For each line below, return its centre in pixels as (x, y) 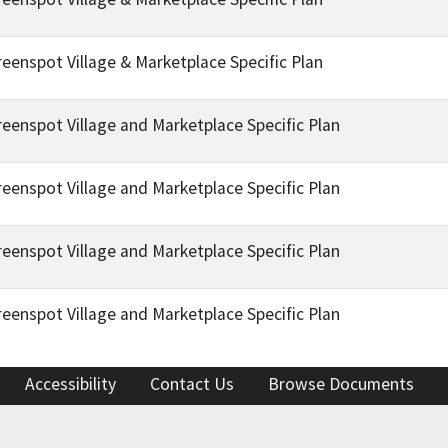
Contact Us (192, 383)
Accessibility (70, 383)
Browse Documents (341, 383)
